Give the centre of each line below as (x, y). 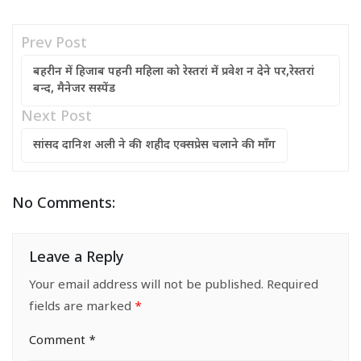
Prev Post (54, 44)
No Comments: (64, 205)
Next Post (56, 118)
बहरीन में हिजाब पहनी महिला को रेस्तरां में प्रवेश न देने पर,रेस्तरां (174, 73)
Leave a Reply (77, 259)
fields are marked (82, 308)
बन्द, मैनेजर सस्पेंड (74, 89)
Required (293, 286)
